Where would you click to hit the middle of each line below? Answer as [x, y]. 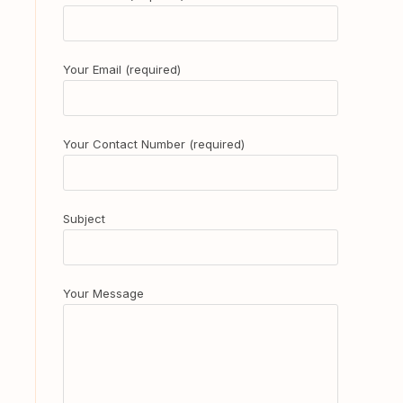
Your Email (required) [122, 69]
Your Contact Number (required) [154, 144]
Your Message [103, 293]
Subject [84, 219]
